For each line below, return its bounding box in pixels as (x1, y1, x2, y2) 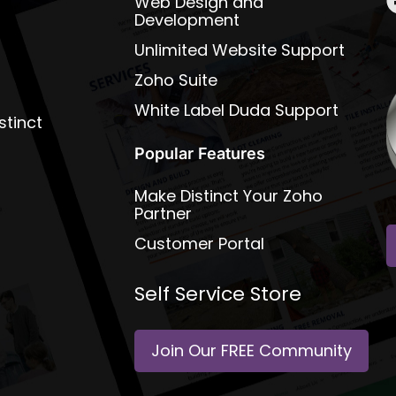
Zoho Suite (134, 69, 217, 91)
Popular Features (134, 144, 265, 163)
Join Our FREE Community (151, 339, 352, 362)
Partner (134, 202, 192, 225)
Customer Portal (134, 232, 264, 255)
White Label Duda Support (134, 99, 339, 121)
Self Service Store (134, 280, 301, 308)
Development (134, 9, 240, 31)
